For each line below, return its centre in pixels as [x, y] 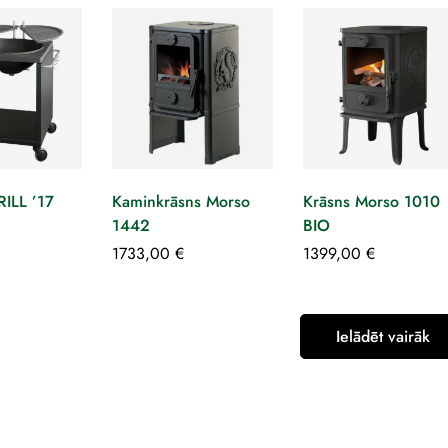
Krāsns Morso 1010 [371, 202]
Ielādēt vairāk [383, 337]
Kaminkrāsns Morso [180, 202]
